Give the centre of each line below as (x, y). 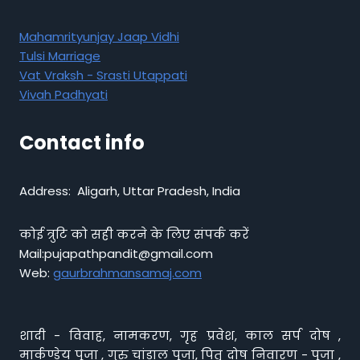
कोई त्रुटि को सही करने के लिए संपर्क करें (137, 234)
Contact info (82, 143)
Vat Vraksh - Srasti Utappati (103, 75)
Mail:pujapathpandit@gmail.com (116, 254)
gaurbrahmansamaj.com (127, 273)
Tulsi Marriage (60, 56)
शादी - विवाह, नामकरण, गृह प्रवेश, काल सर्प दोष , (180, 335)
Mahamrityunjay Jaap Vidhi (99, 37)
